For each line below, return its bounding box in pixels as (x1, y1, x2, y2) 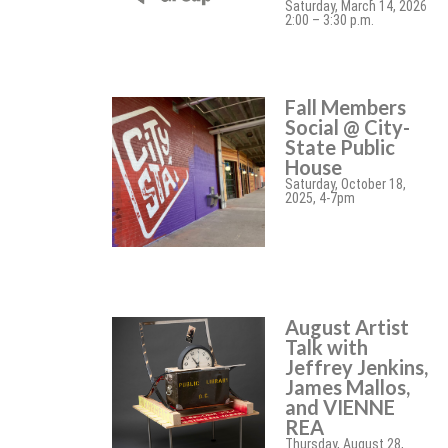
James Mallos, (284, 375, 410, 399)
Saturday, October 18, (284, 176, 406, 192)
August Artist (284, 315, 409, 339)
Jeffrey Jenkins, (284, 355, 428, 379)
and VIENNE (284, 395, 395, 419)
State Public (284, 135, 395, 159)
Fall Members (284, 95, 406, 119)
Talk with (284, 335, 368, 359)
